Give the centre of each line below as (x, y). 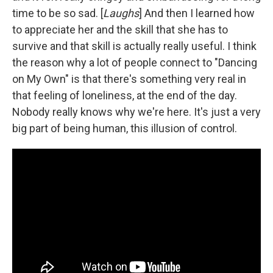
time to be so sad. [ (58, 13)
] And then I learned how (197, 13)
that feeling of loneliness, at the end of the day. (125, 95)
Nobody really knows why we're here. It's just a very (136, 112)
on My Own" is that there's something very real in (129, 79)
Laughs (121, 13)
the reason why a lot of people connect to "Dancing (135, 62)
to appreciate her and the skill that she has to (120, 29)
